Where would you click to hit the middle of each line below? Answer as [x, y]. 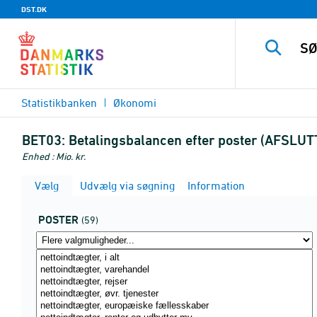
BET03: [44, 140]
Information [215, 185]
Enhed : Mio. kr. [54, 156]
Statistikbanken [59, 103]
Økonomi [135, 103]
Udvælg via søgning [126, 185]
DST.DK [34, 9]
